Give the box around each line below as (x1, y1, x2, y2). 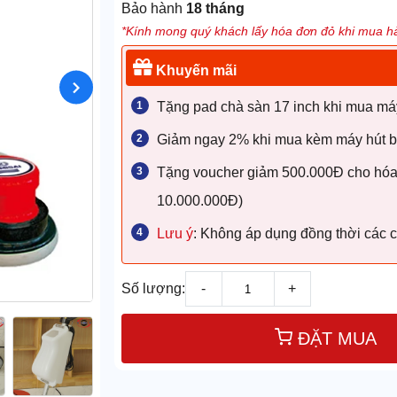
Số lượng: (121, 281, 185, 297)
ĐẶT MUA (297, 329, 377, 349)
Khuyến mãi (152, 63, 237, 79)
